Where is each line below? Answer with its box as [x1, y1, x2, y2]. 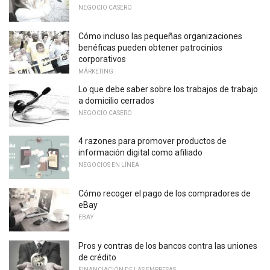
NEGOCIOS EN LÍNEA [78, 162, 139, 169]
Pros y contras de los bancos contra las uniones [78, 240, 257, 251]
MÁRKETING [78, 67, 113, 75]
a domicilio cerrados [78, 95, 154, 105]
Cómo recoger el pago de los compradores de [78, 189, 251, 199]
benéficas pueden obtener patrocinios [78, 42, 222, 52]
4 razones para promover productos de [78, 136, 227, 146]
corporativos [78, 54, 126, 64]
